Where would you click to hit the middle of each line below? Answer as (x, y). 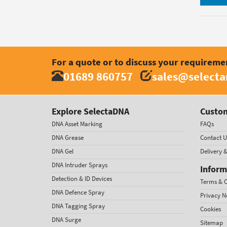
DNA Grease (68, 137)
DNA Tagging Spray (78, 206)
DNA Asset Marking (77, 124)
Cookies (210, 209)
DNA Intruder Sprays (80, 165)
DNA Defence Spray (78, 192)
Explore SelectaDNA (90, 111)
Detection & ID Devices (82, 178)
